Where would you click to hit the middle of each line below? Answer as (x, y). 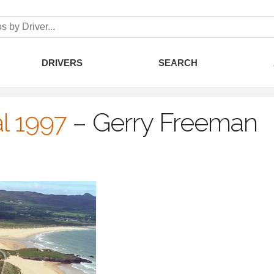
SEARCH (178, 63)
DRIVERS (62, 63)
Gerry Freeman (175, 122)
